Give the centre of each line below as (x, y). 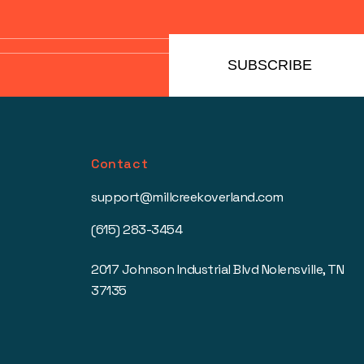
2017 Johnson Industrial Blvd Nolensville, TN (217, 269)
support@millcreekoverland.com (187, 197)
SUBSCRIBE (270, 65)
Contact (120, 164)
